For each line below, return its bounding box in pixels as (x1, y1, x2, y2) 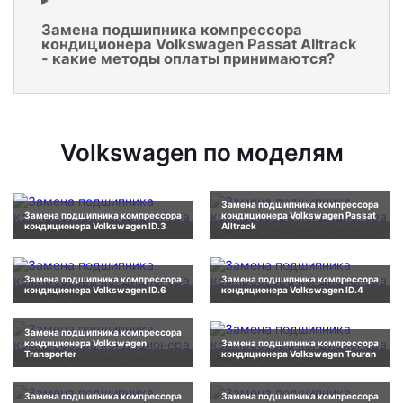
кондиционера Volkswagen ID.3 (24, 220, 166, 232)
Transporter (24, 348, 76, 360)
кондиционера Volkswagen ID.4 (221, 284, 363, 296)
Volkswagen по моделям (59, 139, 344, 167)
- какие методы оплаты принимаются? (41, 49, 335, 68)
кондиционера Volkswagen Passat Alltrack (41, 35, 357, 54)
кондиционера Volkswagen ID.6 (24, 284, 166, 296)
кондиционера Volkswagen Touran (221, 348, 376, 360)
